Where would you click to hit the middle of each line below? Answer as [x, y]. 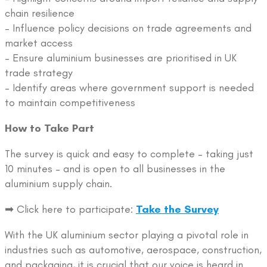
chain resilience [40, 13]
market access [39, 43]
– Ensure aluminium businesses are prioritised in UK [121, 58]
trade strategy [39, 72]
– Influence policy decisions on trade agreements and [128, 28]
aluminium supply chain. [58, 183]
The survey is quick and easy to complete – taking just [129, 153]
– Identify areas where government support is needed [129, 87]
